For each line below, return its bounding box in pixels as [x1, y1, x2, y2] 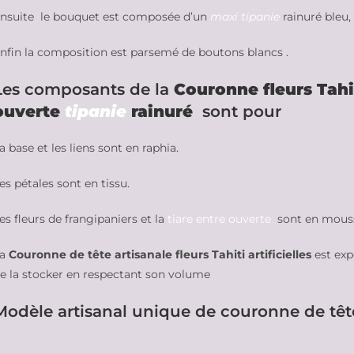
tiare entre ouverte [168, 211, 274, 226]
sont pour [202, 101, 281, 121]
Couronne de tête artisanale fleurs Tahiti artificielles [9, 247, 314, 262]
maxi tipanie [210, 9, 280, 24]
